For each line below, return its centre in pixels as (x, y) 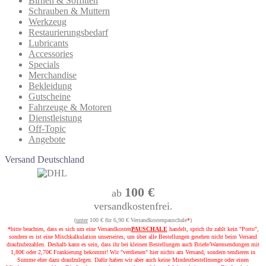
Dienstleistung (55, 118)
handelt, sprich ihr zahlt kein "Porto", (213, 229)
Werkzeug (47, 21)
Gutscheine (50, 96)
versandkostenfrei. (133, 206)
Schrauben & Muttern (69, 11)
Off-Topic (47, 128)
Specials (44, 64)
